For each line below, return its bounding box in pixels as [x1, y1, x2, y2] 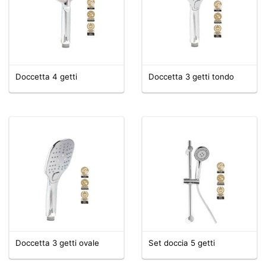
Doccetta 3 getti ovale [15, 237, 99, 248]
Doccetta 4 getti [15, 71, 77, 81]
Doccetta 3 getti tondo [148, 71, 234, 81]
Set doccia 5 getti [148, 237, 215, 248]
